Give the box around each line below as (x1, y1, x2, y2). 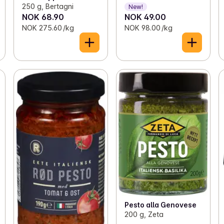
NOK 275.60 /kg (21, 23, 74, 32)
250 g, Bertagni (21, 2, 73, 11)
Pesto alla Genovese (124, 200, 196, 209)
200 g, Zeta (124, 210, 163, 219)
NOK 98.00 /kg (124, 23, 172, 32)
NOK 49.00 (124, 12, 166, 22)
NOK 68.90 (21, 12, 64, 22)
